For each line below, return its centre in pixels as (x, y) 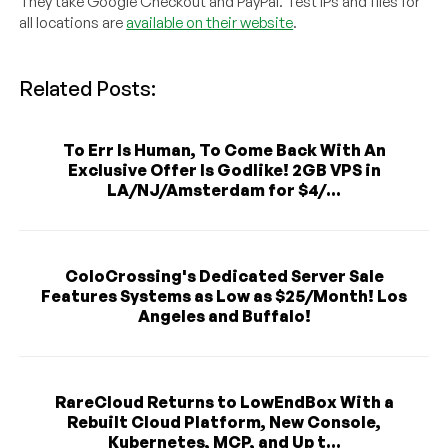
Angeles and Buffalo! (224, 315)
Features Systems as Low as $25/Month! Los (224, 295)
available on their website (210, 22)
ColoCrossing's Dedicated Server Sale (224, 275)
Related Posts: (88, 88)
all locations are (73, 22)
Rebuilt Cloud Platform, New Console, (224, 421)
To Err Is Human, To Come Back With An (224, 149)
